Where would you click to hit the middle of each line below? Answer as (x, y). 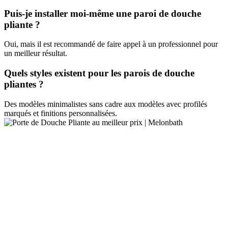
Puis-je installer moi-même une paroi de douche (103, 13)
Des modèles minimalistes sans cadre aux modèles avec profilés (106, 104)
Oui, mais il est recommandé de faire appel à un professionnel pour (111, 44)
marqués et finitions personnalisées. (61, 113)
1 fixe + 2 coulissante (74, 200)
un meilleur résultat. (36, 53)
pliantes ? (24, 84)
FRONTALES (64, 163)
